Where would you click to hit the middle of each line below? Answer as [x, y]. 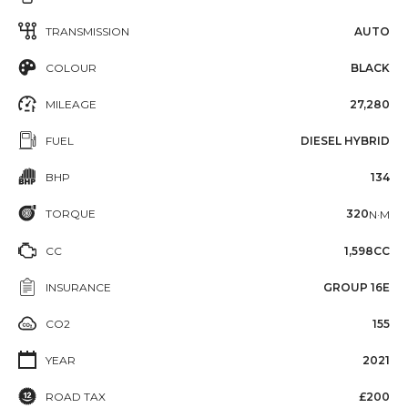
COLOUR [71, 68]
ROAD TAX [76, 396]
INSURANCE [78, 287]
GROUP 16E [357, 287]
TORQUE [71, 214]
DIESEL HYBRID [345, 141]
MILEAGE [71, 104]
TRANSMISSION [87, 31]
